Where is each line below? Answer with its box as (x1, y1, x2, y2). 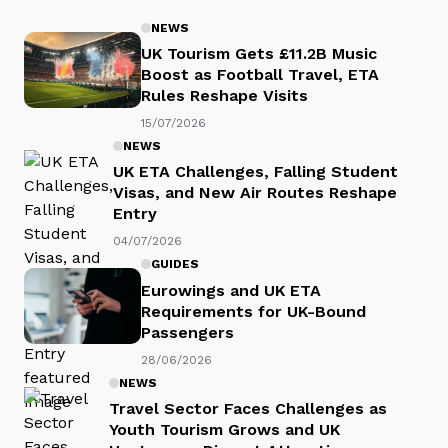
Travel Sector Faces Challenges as (109, 399, 387, 419)
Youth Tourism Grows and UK (109, 420, 340, 440)
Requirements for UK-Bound (141, 301, 366, 321)
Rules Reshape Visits (141, 85, 308, 105)
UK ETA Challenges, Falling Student (113, 162, 398, 182)
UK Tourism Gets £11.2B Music (141, 43, 377, 63)
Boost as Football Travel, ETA (141, 64, 379, 84)
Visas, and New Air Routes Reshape (113, 183, 397, 203)
